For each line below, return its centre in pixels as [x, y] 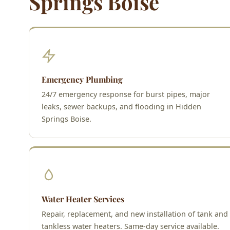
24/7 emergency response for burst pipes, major [126, 94]
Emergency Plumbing [82, 79]
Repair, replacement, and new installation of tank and [135, 214]
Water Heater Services [83, 199]
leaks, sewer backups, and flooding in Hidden [121, 106]
